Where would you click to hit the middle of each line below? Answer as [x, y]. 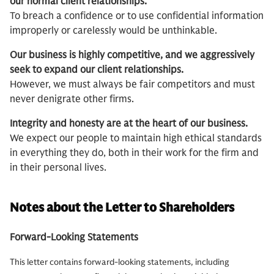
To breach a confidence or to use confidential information [137, 16]
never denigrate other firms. [72, 99]
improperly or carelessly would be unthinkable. [113, 31]
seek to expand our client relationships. [97, 70]
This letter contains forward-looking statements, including [120, 262]
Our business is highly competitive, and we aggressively [132, 55]
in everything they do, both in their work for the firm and [134, 153]
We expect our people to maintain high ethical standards [136, 139]
